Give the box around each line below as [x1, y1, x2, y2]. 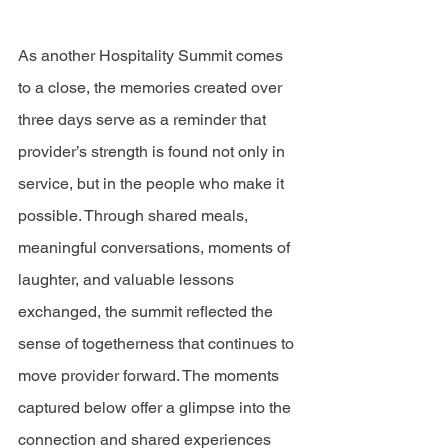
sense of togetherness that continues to [18, 334, 298, 353]
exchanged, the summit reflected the [18, 302, 277, 321]
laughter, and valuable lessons [18, 270, 238, 289]
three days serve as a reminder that [18, 110, 270, 129]
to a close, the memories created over [18, 78, 286, 97]
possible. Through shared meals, [18, 206, 252, 225]
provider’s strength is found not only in [18, 142, 289, 161]
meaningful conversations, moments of [18, 238, 294, 257]
